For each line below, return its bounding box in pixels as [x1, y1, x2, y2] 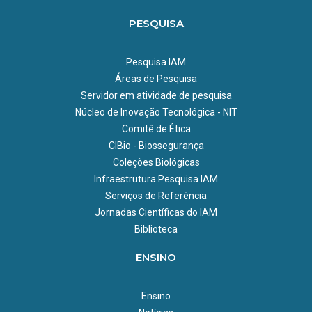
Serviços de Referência [105, 189, 207, 201]
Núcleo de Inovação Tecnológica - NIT [75, 106, 237, 118]
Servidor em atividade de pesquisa [80, 89, 232, 101]
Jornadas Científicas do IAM [95, 206, 217, 218]
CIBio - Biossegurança [108, 139, 204, 151]
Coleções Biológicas [112, 156, 200, 168]
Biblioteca [134, 223, 178, 235]
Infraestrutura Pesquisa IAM [94, 173, 218, 185]
